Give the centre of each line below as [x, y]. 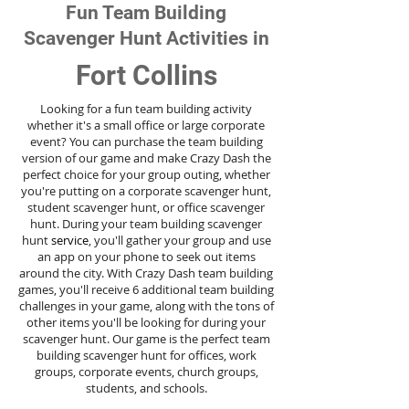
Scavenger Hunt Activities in [146, 38]
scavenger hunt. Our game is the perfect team [146, 339]
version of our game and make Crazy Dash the [146, 158]
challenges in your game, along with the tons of [146, 306]
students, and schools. [146, 388]
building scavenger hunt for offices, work [146, 355]
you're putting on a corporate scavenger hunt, [146, 191]
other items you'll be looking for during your [146, 322]
